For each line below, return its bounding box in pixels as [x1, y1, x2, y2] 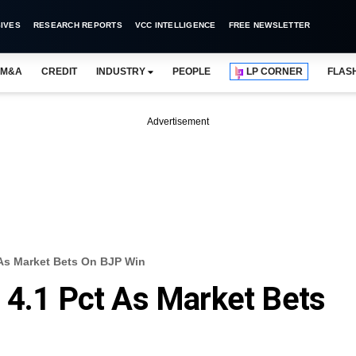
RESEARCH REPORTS [33, 21, 122, 29]
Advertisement [147, 116, 209, 127]
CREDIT [41, 66, 77, 77]
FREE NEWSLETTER [228, 21, 311, 29]
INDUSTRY [95, 66, 145, 77]
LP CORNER [246, 66, 304, 77]
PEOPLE [172, 66, 211, 77]
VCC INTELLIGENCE [134, 21, 216, 29]
